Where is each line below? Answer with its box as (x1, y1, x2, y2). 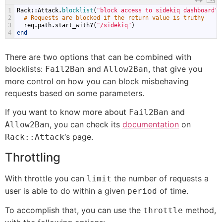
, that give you (148, 63, 202, 74)
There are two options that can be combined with (5, 52, 191, 62)
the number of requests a (111, 173, 209, 183)
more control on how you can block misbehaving (5, 76, 189, 86)
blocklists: (5, 63, 45, 74)
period (127, 186, 157, 196)
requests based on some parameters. (5, 88, 144, 98)
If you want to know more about (5, 107, 129, 117)
